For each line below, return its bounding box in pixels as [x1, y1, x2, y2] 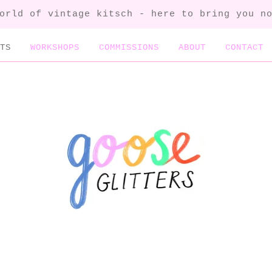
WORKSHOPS [30, 42, 80, 52]
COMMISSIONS [99, 42, 159, 52]
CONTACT [225, 42, 263, 52]
